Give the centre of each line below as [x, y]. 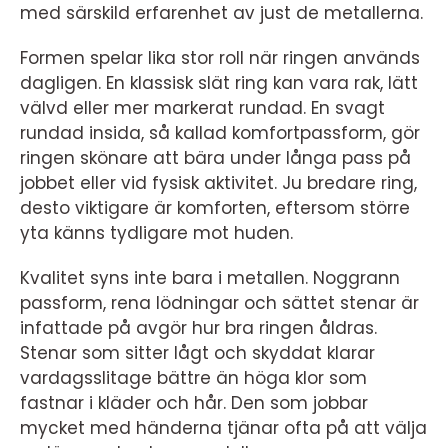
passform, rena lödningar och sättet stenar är [219, 303]
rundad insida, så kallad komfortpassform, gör [220, 133]
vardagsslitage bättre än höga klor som [193, 378]
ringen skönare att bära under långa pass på [215, 158]
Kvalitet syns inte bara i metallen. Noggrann [210, 278]
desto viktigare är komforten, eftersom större [215, 208]
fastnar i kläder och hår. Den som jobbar [194, 403]
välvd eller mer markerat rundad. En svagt [202, 108]
